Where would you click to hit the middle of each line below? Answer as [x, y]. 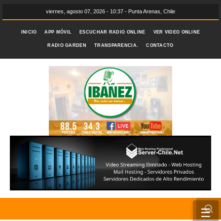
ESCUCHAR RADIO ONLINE [112, 32]
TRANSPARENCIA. [116, 45]
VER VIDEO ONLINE [177, 32]
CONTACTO [160, 45]
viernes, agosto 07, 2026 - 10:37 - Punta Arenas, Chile [110, 11]
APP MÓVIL [58, 32]
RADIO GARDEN [67, 45]
